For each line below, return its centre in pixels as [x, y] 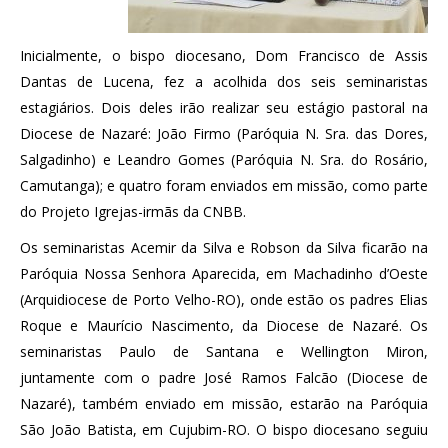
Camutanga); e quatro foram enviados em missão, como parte [224, 185]
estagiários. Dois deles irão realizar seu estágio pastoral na [224, 107]
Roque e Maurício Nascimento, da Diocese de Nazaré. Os [224, 325]
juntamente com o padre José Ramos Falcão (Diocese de [224, 377]
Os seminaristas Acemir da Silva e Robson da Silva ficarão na [224, 247]
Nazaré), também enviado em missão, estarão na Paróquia [224, 403]
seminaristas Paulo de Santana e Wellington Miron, [224, 351]
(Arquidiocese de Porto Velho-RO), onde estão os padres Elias [224, 299]
